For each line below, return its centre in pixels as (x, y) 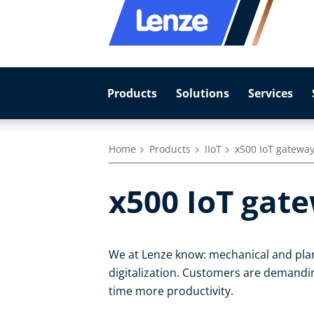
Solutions (202, 93)
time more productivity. (171, 291)
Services (270, 93)
